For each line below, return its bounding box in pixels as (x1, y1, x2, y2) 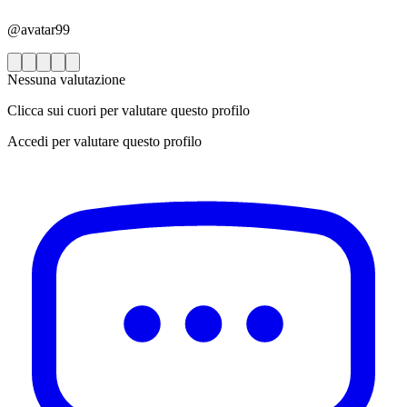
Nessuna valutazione (7, 72, 125, 88)
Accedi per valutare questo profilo (7, 134, 202, 150)
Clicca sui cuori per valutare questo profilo (7, 103, 250, 119)
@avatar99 (7, 22, 70, 38)
